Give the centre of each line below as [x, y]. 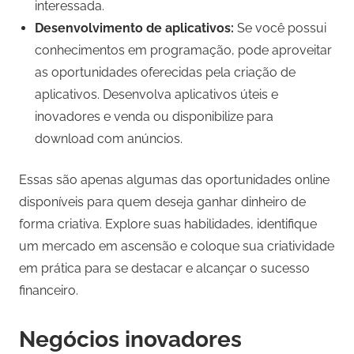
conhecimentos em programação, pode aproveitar [183, 51]
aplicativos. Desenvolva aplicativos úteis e [156, 95]
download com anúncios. [109, 139]
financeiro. [49, 291]
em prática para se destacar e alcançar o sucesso [164, 269]
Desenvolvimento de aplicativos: [134, 28]
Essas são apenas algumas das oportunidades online [174, 180]
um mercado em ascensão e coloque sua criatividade [177, 247]
